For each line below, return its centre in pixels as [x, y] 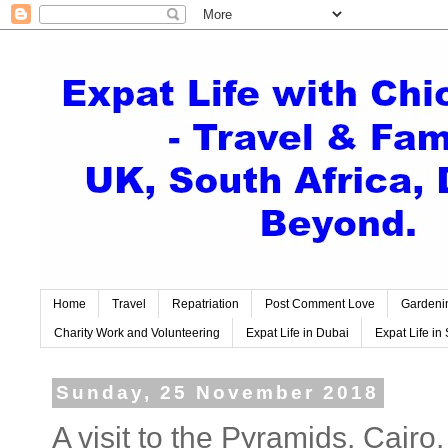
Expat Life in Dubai [297, 332]
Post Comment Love [320, 304]
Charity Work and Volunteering [137, 332]
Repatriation [205, 304]
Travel [129, 304]
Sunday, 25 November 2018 [218, 393]
